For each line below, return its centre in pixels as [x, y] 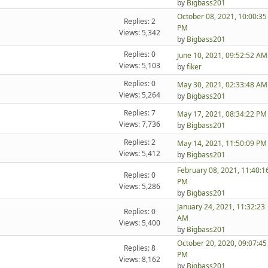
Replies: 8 [140, 248]
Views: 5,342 [140, 33]
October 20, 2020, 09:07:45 [222, 243]
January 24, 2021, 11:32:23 [221, 207]
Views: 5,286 [140, 187]
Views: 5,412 [140, 154]
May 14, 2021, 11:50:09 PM [222, 143]
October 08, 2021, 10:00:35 [222, 17]
